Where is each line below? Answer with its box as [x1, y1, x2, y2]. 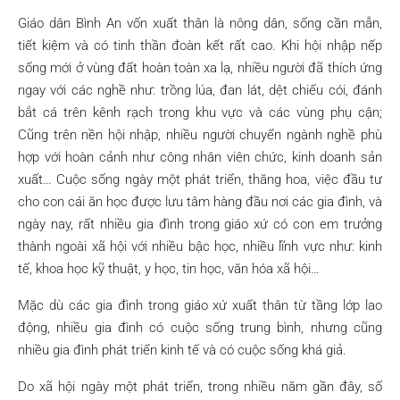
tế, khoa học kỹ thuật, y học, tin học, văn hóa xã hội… [18, 261, 320, 277]
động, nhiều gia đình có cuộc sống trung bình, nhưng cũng [18, 320, 382, 336]
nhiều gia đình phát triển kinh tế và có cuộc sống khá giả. [18, 342, 346, 358]
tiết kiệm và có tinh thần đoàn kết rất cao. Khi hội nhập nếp [18, 37, 382, 54]
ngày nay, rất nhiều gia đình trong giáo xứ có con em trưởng [18, 216, 382, 232]
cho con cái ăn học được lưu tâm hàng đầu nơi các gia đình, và [18, 194, 382, 210]
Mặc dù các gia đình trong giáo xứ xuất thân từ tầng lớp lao [18, 297, 382, 313]
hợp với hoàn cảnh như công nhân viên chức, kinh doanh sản [18, 149, 382, 165]
